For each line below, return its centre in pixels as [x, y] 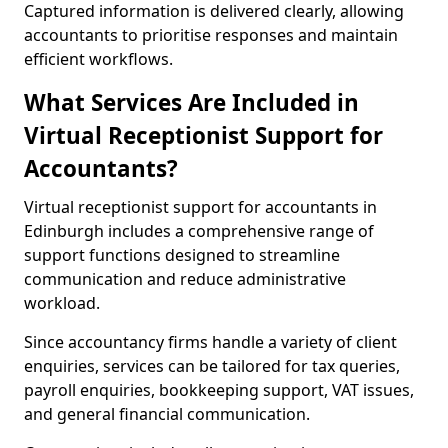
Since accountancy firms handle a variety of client [210, 342]
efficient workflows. [98, 59]
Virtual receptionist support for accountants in [200, 207]
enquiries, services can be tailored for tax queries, [212, 366]
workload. [62, 303]
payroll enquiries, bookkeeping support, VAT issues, [219, 390]
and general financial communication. [167, 414]
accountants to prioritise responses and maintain [211, 35]
